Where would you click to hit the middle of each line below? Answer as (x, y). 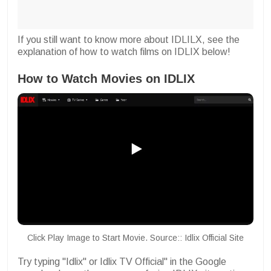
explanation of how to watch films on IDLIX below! (124, 51)
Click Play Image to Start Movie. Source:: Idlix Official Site (135, 237)
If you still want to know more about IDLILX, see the (129, 39)
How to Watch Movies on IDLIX (106, 78)
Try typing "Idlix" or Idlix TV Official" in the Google (122, 261)
